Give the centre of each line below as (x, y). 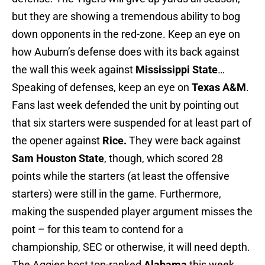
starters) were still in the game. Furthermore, (117, 194)
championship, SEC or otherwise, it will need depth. (131, 247)
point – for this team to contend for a (98, 230)
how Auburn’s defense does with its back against (126, 52)
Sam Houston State (58, 159)
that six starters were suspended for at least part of (132, 123)
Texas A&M (219, 88)
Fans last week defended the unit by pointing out (125, 105)
